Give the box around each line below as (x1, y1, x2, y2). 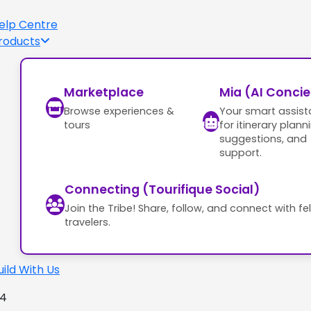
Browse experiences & (63, 104, 174, 118)
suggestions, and (219, 132, 308, 146)
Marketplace (63, 84, 144, 101)
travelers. (64, 215, 110, 229)
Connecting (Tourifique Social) (64, 181, 260, 198)
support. (219, 146, 262, 160)
